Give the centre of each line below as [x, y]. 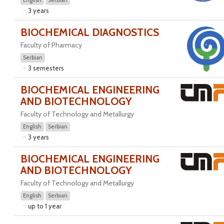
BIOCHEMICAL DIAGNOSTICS [89, 32]
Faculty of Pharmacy [51, 45]
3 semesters [46, 68]
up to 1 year [44, 206]
